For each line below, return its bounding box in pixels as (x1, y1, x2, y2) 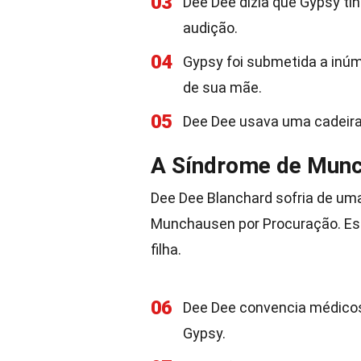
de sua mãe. (183, 79, 262, 96)
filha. (151, 241, 181, 258)
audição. (183, 19, 238, 36)
